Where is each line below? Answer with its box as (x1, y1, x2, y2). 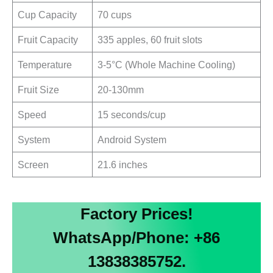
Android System (97, 134, 167, 146)
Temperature (18, 59, 73, 71)
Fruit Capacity (18, 34, 79, 46)
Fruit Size (18, 84, 60, 96)
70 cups (97, 9, 132, 21)
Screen (18, 159, 49, 171)
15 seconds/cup (97, 109, 166, 121)
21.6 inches (97, 159, 148, 171)
